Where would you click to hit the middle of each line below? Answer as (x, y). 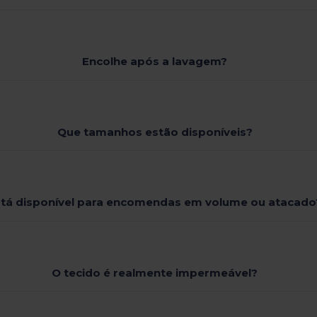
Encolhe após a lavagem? (155, 62)
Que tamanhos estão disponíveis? (155, 132)
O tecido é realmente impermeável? (155, 272)
